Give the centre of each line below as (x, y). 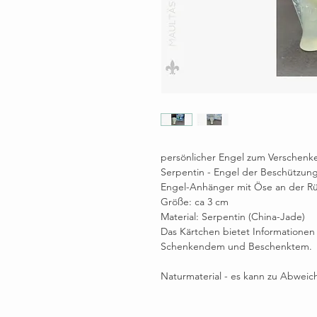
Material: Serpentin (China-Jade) (233, 216)
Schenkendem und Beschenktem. (236, 246)
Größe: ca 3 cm (195, 201)
